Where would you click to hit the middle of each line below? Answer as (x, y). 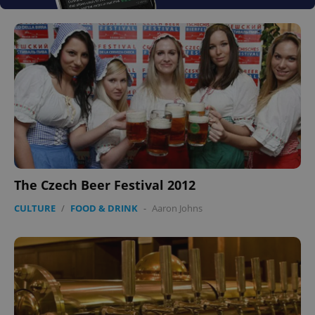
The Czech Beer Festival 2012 (105, 185)
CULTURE (35, 208)
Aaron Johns (177, 208)
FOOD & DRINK (104, 208)
